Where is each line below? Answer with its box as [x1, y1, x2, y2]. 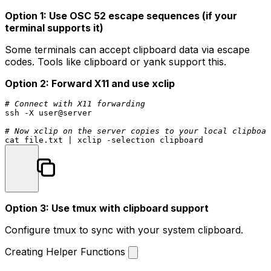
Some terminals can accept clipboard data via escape [5, 43, 250, 56]
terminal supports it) [5, 21, 103, 34]
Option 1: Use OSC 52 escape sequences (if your [5, 9, 237, 22]
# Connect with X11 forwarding [5, 99, 145, 108]
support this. [166, 55, 226, 68]
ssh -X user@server [5, 108, 92, 117]
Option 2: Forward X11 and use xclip [5, 77, 175, 90]
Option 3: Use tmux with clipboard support [5, 201, 209, 214]
